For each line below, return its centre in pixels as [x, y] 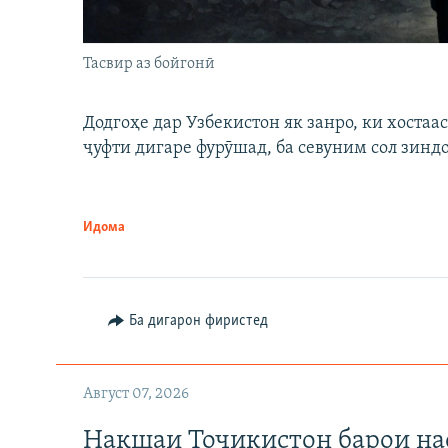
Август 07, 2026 [136, 393]
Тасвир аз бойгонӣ [149, 63]
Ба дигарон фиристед [198, 320]
